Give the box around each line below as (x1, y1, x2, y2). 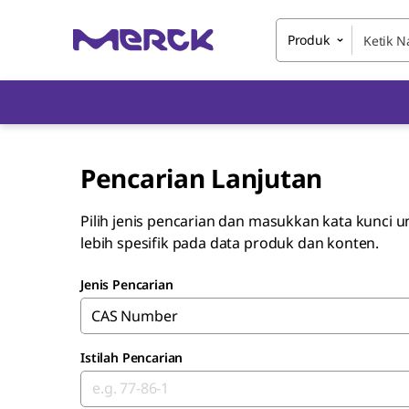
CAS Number (91, 306, 178, 326)
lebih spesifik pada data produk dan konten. (80, 233, 380, 253)
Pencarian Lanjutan (80, 161, 322, 195)
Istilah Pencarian (80, 349, 184, 366)
